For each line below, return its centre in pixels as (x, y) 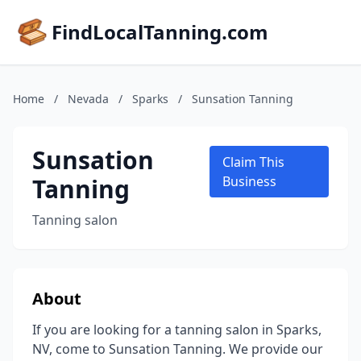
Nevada (88, 99)
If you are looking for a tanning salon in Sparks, (177, 330)
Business (249, 181)
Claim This (253, 162)
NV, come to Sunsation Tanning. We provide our (178, 349)
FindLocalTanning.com (160, 32)
